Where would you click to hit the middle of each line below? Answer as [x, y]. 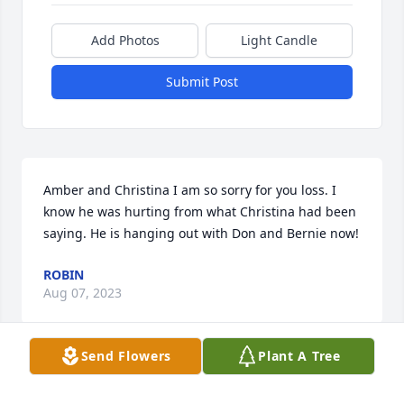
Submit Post [202, 81]
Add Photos [125, 40]
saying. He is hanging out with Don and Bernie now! [201, 233]
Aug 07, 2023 [83, 292]
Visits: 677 [202, 366]
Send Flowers [126, 356]
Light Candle [279, 40]
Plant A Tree [299, 356]
